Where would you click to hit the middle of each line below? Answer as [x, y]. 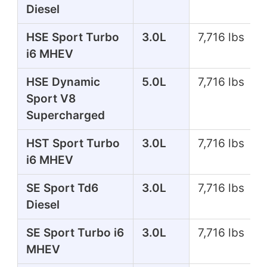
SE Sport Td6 [62, 188]
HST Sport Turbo [73, 143]
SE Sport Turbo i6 [75, 232]
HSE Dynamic [63, 82]
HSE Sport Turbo [72, 37]
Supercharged [65, 115]
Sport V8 [51, 98]
